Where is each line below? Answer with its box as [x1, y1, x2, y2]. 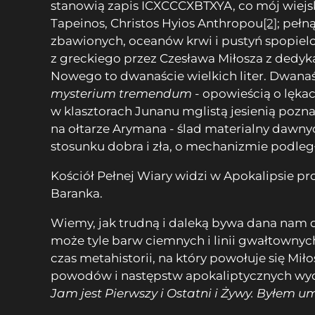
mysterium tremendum [51, 86, 192, 101]
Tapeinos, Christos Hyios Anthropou [51, 15, 263, 30]
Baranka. [51, 186, 103, 200]
